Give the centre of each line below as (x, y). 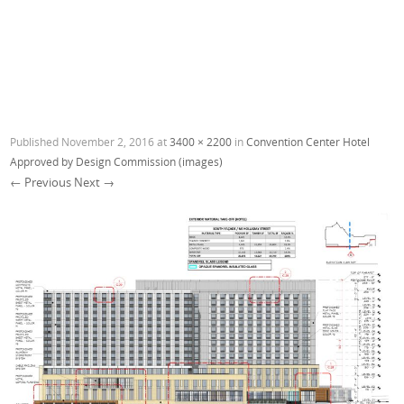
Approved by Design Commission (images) (117, 161)
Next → (95, 182)
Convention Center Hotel (308, 141)
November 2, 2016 (108, 141)
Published (36, 141)
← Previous (41, 182)
